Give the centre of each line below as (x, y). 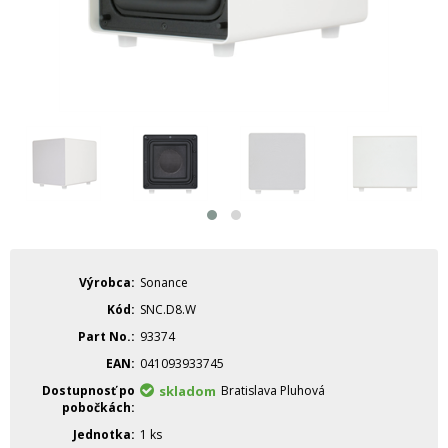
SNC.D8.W (168, 309)
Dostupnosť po (88, 390)
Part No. (104, 336)
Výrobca (105, 282)
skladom (187, 391)
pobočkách (96, 407)
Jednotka (102, 434)
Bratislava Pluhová (273, 390)
